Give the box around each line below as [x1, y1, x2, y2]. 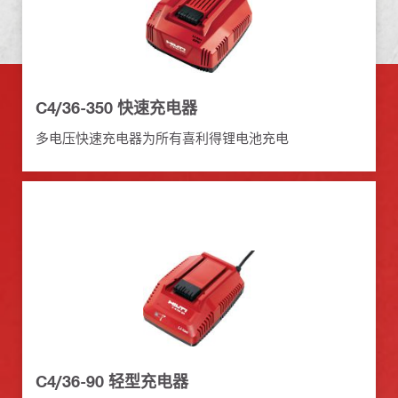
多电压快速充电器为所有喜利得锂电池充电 [36, 130, 289, 147]
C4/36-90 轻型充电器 [36, 371, 188, 392]
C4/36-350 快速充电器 [36, 98, 197, 118]
